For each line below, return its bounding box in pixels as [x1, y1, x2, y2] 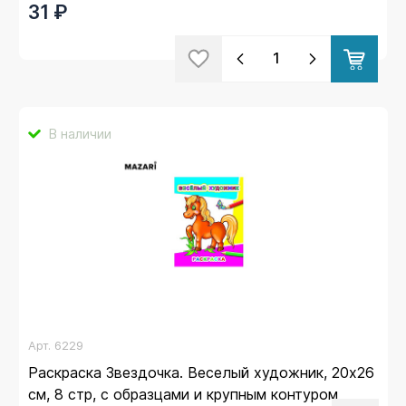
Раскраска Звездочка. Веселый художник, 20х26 [28, 362, 374, 382]
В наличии [48, 124, 111, 142]
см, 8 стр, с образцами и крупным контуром [28, 384, 338, 403]
